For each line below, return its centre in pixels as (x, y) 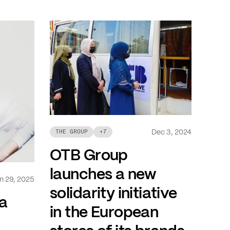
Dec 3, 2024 (172, 132)
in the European (104, 212)
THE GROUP (72, 131)
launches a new (103, 174)
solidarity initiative (113, 193)
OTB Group (89, 155)
